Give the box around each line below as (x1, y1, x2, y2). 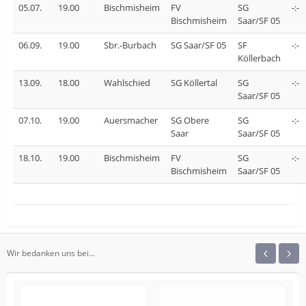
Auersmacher (103, 113, 158, 126)
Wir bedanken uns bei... (6, 247, 95, 260)
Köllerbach (237, 51, 281, 64)
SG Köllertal (170, 76, 217, 89)
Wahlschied (103, 76, 150, 89)
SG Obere (170, 113, 209, 126)
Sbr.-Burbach (103, 38, 156, 51)
